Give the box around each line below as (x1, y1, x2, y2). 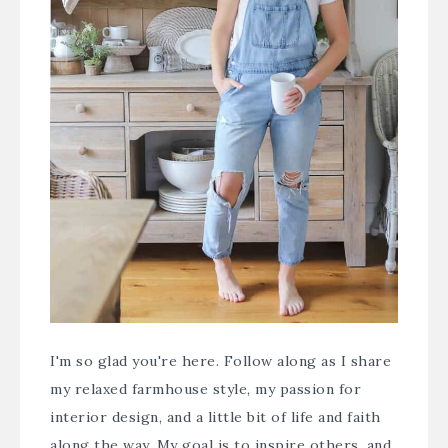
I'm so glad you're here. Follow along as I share (50, 351, 391, 370)
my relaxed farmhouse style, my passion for (50, 379, 361, 398)
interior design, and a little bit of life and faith (50, 407, 381, 426)
